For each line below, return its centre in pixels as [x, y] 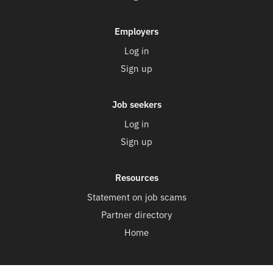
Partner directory [136, 214]
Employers [136, 31]
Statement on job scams [136, 197]
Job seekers [136, 104]
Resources [136, 177]
